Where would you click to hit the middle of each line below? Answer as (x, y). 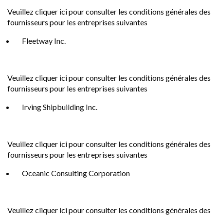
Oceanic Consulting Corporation (76, 173)
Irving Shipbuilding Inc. (60, 107)
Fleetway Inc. (44, 41)
